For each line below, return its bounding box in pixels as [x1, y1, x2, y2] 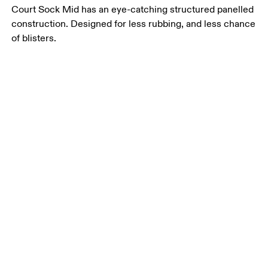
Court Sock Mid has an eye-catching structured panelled [11, 4, 254, 16]
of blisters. [11, 32, 57, 45]
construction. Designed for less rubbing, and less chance [11, 18, 256, 31]
